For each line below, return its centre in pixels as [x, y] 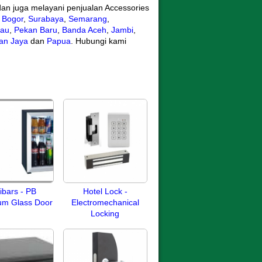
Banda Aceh [84, 30]
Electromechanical [105, 202]
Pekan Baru [35, 30]
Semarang [87, 19]
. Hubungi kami [98, 41]
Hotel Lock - [105, 191]
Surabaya [46, 19]
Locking [105, 213]
